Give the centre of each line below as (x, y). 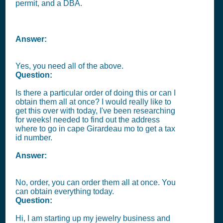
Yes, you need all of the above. (69, 66)
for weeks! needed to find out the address (88, 120)
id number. (34, 138)
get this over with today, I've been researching (95, 111)
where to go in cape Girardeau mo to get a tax (95, 129)
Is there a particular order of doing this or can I (96, 93)
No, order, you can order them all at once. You (96, 182)
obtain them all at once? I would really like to (93, 102)
